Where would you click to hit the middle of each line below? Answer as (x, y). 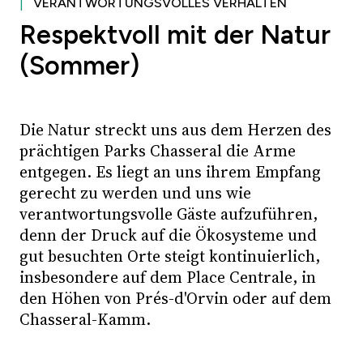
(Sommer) (79, 66)
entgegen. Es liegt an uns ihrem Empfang (170, 172)
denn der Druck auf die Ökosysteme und (168, 235)
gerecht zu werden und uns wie (135, 193)
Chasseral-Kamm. (85, 320)
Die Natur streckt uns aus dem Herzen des (175, 130)
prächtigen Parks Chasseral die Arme (158, 151)
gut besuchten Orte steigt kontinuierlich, (170, 256)
